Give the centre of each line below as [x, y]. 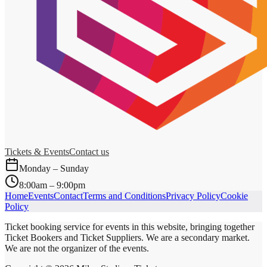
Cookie [234, 195]
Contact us [89, 151]
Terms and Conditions [124, 195]
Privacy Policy [193, 195]
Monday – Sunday [54, 168]
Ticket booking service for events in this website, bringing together [130, 226]
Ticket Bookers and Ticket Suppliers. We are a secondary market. [127, 237]
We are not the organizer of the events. [77, 248]
